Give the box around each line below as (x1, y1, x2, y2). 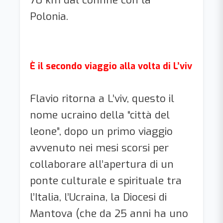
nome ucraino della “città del (30, 108, 170, 122)
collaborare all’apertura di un (30, 157, 174, 171)
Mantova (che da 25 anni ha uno (30, 207, 188, 221)
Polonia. (30, 9, 71, 23)
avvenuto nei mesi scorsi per (30, 141, 169, 155)
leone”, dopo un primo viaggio (30, 124, 173, 138)
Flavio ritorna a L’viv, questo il (30, 92, 174, 106)
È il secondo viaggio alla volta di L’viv (30, 60, 192, 72)
